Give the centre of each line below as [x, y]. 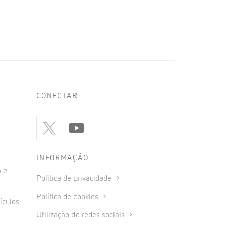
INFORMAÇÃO [62, 158]
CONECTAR [57, 96]
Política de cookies [68, 197]
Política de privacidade [75, 179]
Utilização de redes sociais [81, 216]
